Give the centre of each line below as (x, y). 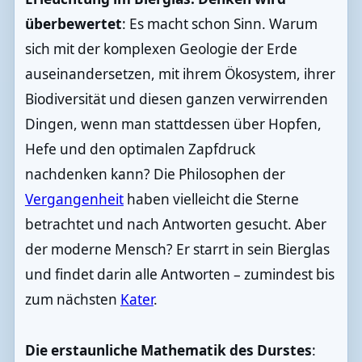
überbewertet (73, 23)
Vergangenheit (74, 199)
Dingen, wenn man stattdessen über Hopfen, (173, 124)
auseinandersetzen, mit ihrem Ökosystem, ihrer (180, 74)
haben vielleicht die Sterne (211, 199)
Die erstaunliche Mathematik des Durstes (168, 350)
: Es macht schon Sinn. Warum (219, 23)
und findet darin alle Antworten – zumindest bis (179, 274)
